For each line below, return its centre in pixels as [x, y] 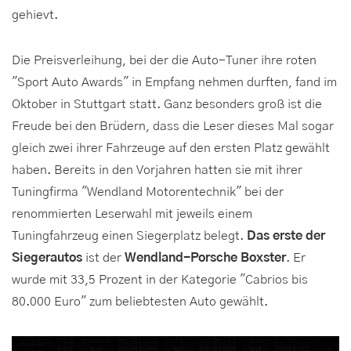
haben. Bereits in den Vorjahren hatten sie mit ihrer [157, 170]
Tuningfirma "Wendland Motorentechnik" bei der [148, 192]
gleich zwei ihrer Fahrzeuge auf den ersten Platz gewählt [171, 148]
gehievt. [35, 14]
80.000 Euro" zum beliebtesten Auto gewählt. [140, 301]
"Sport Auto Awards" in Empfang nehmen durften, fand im [174, 82]
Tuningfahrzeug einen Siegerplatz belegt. [129, 235]
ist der [103, 257]
